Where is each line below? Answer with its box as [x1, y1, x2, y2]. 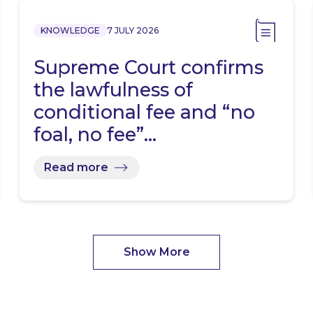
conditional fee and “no [34, 100, 256, 124]
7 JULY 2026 [107, 24, 159, 36]
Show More [123, 245, 190, 259]
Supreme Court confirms [34, 55, 264, 79]
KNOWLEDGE [41, 24, 101, 36]
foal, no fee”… [34, 122, 157, 146]
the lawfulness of [34, 78, 194, 101]
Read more [44, 161, 109, 175]
